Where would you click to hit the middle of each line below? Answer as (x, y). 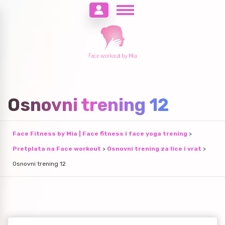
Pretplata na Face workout (57, 149)
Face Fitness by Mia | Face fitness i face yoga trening (100, 134)
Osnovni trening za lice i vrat (154, 149)
